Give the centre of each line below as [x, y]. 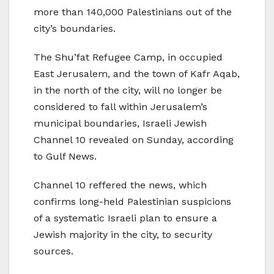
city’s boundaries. [75, 28]
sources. [54, 251]
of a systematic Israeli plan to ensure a [125, 218]
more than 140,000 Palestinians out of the [133, 12]
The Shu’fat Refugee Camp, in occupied [128, 57]
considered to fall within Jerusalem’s [120, 106]
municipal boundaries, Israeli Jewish [120, 123]
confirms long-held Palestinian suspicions [132, 201]
